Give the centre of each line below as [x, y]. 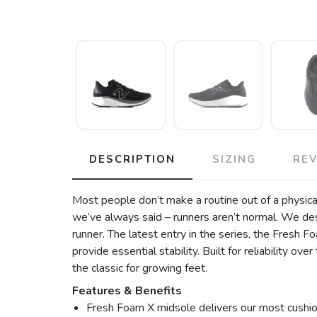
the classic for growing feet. [140, 268]
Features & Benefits [127, 290]
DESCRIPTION [132, 159]
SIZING [234, 159]
